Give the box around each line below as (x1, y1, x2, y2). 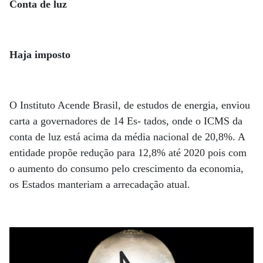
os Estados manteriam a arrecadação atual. (9, 178, 190, 190)
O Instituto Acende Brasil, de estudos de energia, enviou (9, 99, 250, 111)
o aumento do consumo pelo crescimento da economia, (9, 162, 244, 174)
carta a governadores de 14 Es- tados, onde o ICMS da (9, 114, 242, 127)
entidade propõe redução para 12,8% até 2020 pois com (9, 146, 247, 159)
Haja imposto (9, 48, 70, 60)
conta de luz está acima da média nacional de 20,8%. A (9, 130, 245, 143)
